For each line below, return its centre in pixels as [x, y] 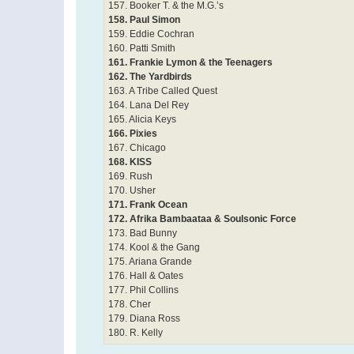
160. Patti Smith [142, 48]
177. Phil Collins [143, 290]
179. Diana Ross [144, 318]
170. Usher [132, 190]
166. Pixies [133, 133]
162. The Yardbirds [150, 76]
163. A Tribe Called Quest [163, 90]
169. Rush [130, 176]
